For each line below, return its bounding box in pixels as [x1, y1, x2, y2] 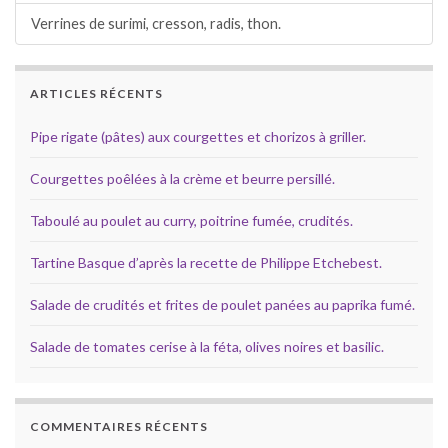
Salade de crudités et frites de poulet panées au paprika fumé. [30, 296, 415, 314]
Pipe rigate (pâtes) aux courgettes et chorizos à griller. [30, 128, 366, 146]
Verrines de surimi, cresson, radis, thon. [31, 15, 281, 33]
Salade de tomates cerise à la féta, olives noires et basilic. [30, 338, 384, 356]
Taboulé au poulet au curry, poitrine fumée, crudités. [30, 212, 353, 230]
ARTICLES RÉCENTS [30, 86, 163, 102]
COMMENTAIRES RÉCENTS [30, 419, 208, 435]
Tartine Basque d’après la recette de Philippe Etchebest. [30, 254, 382, 272]
